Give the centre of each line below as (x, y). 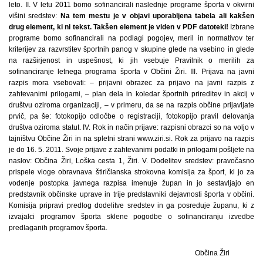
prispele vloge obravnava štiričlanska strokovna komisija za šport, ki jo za (131, 172)
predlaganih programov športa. (58, 227)
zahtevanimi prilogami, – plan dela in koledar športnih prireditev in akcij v (131, 94)
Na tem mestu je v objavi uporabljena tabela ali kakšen (157, 16)
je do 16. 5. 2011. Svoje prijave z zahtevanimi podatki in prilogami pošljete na (131, 149)
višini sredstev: (35, 16)
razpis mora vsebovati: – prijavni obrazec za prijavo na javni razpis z (131, 82)
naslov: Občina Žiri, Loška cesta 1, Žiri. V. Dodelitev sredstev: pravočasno (131, 161)
